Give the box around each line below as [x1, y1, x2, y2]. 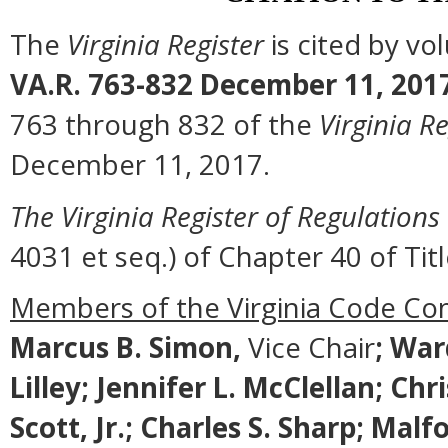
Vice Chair [241, 327, 375, 366]
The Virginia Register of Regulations [10, 196, 440, 235]
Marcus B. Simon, [10, 327, 241, 366]
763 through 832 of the [10, 105, 319, 144]
